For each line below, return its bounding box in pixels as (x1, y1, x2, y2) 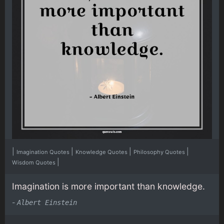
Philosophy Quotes (133, 148, 186, 156)
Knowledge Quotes (75, 148, 129, 156)
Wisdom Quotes (12, 159, 57, 166)
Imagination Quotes (16, 148, 71, 156)
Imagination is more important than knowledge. (12, 181, 205, 192)
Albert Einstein (17, 198, 77, 206)
